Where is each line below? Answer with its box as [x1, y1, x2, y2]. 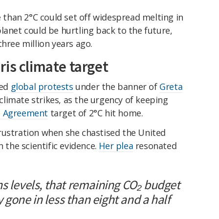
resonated [133, 140, 177, 152]
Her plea [99, 140, 133, 152]
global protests [10, 81, 73, 93]
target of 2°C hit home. [48, 107, 143, 119]
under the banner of [73, 81, 160, 93]
